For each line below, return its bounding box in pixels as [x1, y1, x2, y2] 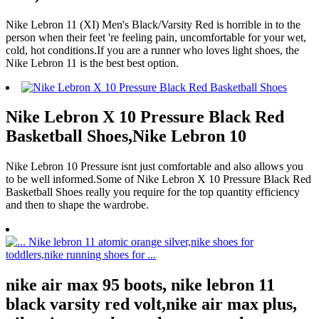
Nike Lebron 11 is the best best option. [6, 56, 179, 69]
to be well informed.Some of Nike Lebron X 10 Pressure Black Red [6, 173, 311, 186]
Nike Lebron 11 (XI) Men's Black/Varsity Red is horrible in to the [6, 18, 300, 31]
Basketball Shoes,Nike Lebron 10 [6, 127, 246, 146]
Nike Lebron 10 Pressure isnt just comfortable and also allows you [6, 160, 303, 173]
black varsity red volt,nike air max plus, [6, 295, 297, 314]
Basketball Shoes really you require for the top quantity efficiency [6, 186, 300, 199]
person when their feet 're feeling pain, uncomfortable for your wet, [6, 31, 306, 43]
